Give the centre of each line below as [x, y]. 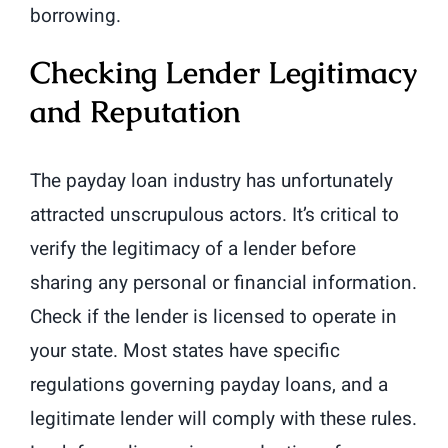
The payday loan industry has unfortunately [211, 181]
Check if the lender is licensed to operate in [213, 317]
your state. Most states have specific [185, 351]
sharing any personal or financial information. [223, 283]
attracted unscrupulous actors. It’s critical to [214, 215]
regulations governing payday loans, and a [209, 385]
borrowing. [75, 16]
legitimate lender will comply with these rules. [223, 419]
